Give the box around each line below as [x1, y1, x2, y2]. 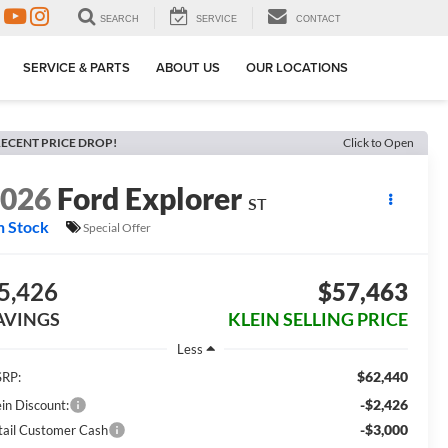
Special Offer [83, 219, 152, 235]
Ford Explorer [57, 180, 243, 217]
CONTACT [296, 14, 341, 25]
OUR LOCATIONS [246, 58, 348, 78]
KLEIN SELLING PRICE [227, 308, 408, 331]
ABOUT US [156, 58, 220, 78]
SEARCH [100, 14, 139, 25]
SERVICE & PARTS [23, 58, 130, 78]
